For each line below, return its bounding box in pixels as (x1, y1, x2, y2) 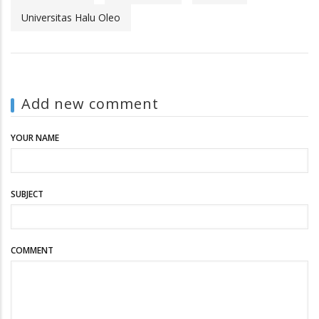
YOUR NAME (11, 131, 59, 144)
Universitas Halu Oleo (21, 10, 120, 24)
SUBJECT (11, 187, 43, 200)
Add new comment (21, 93, 159, 113)
